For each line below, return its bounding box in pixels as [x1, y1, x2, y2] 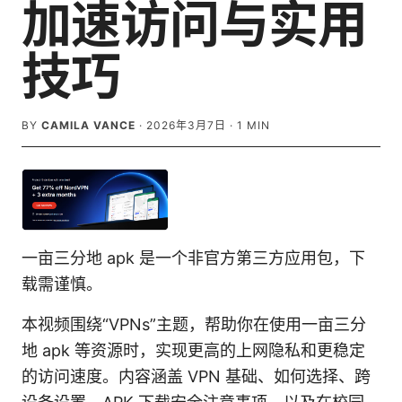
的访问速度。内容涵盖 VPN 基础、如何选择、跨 [22, 367, 371, 387]
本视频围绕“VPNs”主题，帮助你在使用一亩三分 [22, 315, 366, 335]
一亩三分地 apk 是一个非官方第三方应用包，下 [22, 249, 365, 268]
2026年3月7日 [146, 118, 226, 132]
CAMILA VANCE [41, 118, 135, 132]
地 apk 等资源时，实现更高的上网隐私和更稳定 [22, 341, 365, 361]
